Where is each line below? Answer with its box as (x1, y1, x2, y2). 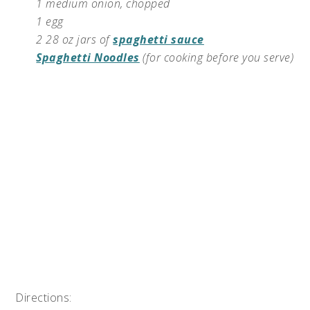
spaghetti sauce (113, 32, 204, 48)
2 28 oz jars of (36, 32, 113, 48)
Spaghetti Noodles (36, 50, 140, 66)
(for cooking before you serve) (139, 50, 294, 66)
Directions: (15, 290, 72, 306)
